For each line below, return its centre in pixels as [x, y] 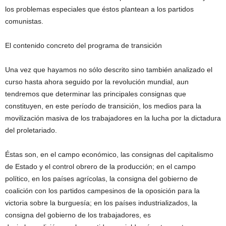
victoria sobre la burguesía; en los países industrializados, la [101, 203]
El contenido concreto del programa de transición [83, 46]
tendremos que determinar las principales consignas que [96, 94]
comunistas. [24, 21]
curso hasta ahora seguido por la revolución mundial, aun [97, 82]
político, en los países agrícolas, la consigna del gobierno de [101, 179]
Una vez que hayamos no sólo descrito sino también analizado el [109, 70]
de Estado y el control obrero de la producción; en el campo [100, 167]
